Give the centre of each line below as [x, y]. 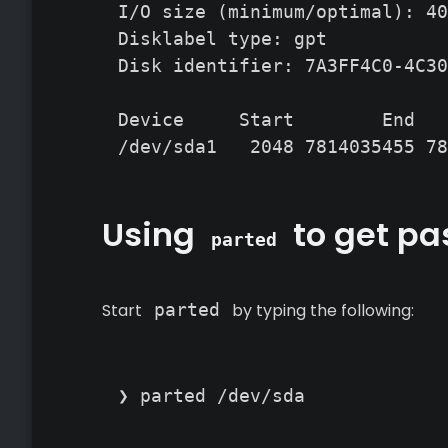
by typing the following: [321, 310]
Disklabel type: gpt [222, 38]
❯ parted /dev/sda [211, 395]
